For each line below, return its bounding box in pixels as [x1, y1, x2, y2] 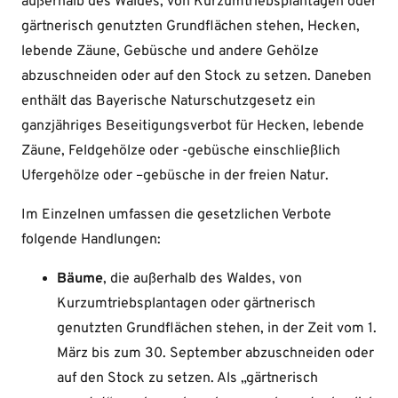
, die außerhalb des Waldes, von [103, 270, 302, 289]
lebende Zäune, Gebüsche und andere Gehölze [21, 43, 319, 61]
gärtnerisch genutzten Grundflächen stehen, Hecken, [21, 18, 360, 36]
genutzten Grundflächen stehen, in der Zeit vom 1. [57, 320, 377, 338]
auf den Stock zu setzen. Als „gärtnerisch [57, 370, 318, 388]
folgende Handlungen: [21, 231, 161, 250]
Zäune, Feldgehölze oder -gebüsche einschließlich [21, 142, 340, 161]
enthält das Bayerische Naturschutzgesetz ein [21, 92, 315, 111]
